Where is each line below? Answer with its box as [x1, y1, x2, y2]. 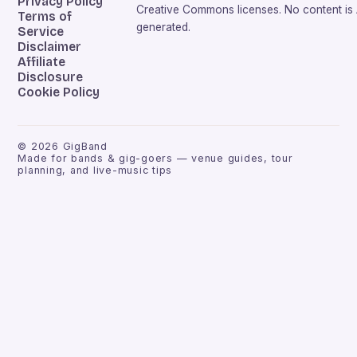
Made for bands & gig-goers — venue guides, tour [18, 152, 293, 165]
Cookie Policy [18, 84, 100, 100]
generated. [136, 21, 191, 34]
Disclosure [18, 69, 84, 85]
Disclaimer [18, 39, 82, 55]
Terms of [18, 9, 73, 25]
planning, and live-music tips [18, 164, 173, 177]
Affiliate [18, 54, 66, 70]
